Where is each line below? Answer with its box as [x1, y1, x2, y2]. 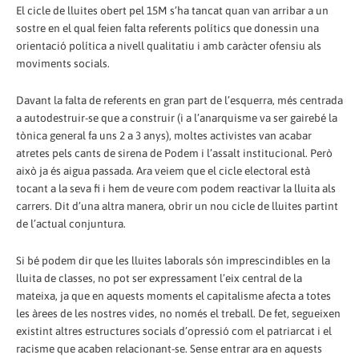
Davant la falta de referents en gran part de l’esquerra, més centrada [16, 93, 343, 107]
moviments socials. [16, 56, 110, 70]
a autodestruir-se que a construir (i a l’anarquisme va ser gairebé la [16, 111, 337, 124]
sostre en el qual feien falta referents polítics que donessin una [16, 21, 319, 34]
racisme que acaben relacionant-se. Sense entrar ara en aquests [16, 341, 322, 355]
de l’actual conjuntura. [16, 216, 126, 230]
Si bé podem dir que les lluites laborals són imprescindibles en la [16, 253, 330, 267]
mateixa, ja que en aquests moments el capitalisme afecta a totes [16, 288, 331, 302]
